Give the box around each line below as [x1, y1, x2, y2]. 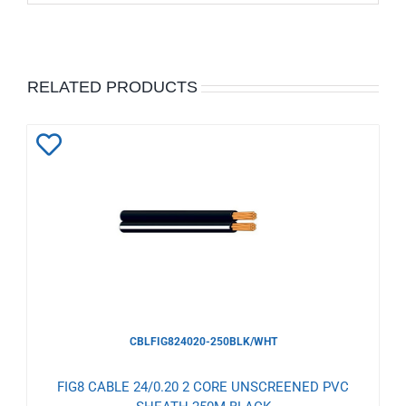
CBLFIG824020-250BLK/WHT [129, 335, 277, 349]
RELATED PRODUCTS [27, 78, 198, 97]
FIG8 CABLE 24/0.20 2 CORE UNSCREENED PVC [57, 379, 349, 396]
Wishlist [36, 210, 125, 241]
